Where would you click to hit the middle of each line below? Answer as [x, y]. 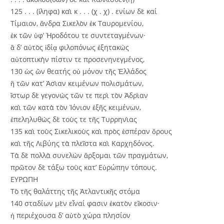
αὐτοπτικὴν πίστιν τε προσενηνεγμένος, [78, 59]
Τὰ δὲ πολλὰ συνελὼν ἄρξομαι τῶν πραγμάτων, [89, 155]
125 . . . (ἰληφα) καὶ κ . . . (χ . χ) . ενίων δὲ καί [84, 11]
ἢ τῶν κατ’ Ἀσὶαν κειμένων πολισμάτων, [77, 83]
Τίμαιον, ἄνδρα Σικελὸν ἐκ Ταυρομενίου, [77, 23]
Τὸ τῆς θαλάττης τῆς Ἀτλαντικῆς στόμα [75, 191]
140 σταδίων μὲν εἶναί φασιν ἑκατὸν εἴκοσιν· [85, 203]
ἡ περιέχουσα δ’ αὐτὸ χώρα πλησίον [71, 215]
